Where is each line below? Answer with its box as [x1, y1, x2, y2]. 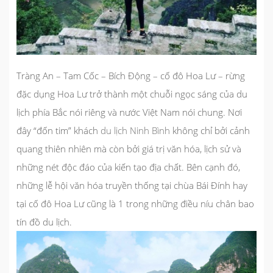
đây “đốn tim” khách [16, 124, 101, 136]
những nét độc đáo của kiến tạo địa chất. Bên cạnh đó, [16, 160, 240, 173]
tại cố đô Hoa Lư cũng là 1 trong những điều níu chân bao [16, 197, 254, 210]
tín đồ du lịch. [16, 215, 72, 228]
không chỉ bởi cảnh [170, 124, 250, 136]
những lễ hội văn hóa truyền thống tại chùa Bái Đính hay [16, 179, 247, 191]
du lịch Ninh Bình [101, 124, 170, 136]
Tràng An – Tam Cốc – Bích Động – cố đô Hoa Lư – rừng [16, 69, 245, 82]
